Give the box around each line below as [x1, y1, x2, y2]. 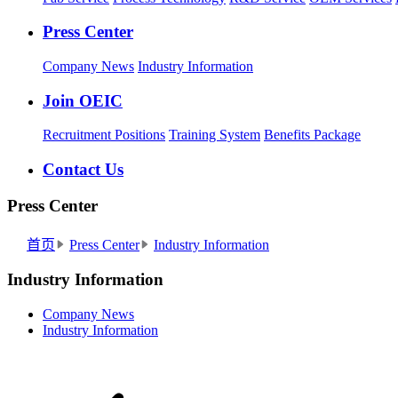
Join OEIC [43, 91, 123, 110]
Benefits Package [264, 127, 361, 143]
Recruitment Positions [43, 127, 165, 143]
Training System [169, 127, 260, 143]
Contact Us [43, 160, 123, 179]
